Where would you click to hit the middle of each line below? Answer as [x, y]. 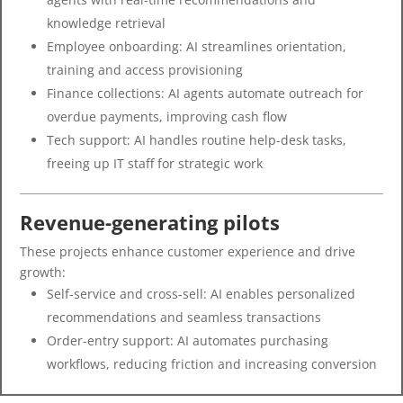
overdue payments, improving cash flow [167, 116]
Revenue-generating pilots [150, 222]
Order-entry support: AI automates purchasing [188, 340]
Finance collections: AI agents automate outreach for [205, 93]
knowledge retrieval [106, 23]
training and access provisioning [145, 70]
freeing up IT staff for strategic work [155, 163]
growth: [43, 272]
